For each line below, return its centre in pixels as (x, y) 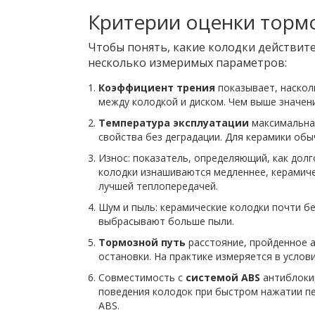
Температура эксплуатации (173, 123)
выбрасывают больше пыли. (166, 221)
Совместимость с (142, 278)
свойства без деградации (159, 137)
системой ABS (223, 278)
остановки (123, 257)
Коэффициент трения (156, 88)
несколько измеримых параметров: (187, 63)
